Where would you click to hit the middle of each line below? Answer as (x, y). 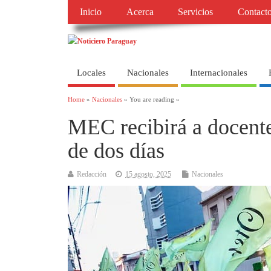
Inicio (91, 12)
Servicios (196, 12)
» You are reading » (151, 100)
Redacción (92, 175)
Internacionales (219, 72)
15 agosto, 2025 (148, 175)
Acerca (140, 12)
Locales (91, 72)
